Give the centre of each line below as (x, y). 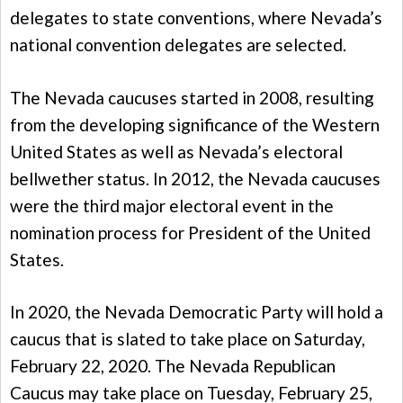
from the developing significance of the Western (195, 124)
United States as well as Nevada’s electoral (176, 151)
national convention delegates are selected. (178, 45)
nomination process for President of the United (190, 232)
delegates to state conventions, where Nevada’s (196, 18)
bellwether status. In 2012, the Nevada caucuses (195, 178)
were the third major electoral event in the (172, 205)
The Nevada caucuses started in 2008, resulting (192, 97)
